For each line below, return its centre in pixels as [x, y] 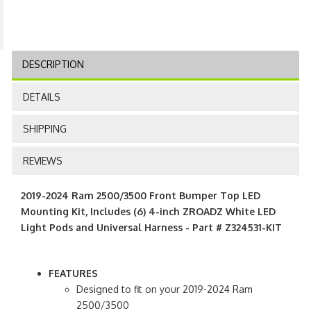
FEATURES [73, 273]
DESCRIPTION [53, 64]
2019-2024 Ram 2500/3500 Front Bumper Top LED [141, 195]
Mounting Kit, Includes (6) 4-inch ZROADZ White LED [148, 211]
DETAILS [42, 96]
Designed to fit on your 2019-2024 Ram [165, 289]
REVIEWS [43, 160]
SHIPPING [45, 128]
